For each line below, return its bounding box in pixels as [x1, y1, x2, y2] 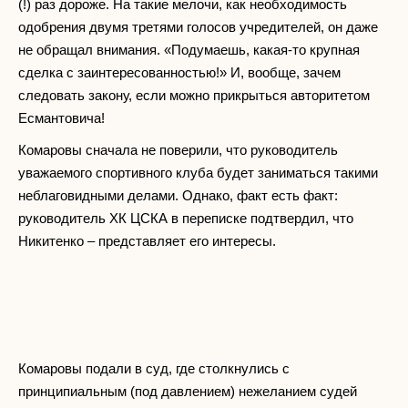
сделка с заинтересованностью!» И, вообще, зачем [18, 64, 341, 80]
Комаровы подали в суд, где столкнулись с [18, 360, 290, 376]
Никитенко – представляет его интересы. [18, 232, 276, 249]
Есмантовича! [18, 109, 105, 126]
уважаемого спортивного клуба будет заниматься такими [18, 164, 378, 180]
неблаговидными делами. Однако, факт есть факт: [18, 187, 338, 203]
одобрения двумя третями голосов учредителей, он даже [18, 18, 378, 35]
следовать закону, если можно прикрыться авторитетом [18, 87, 370, 103]
